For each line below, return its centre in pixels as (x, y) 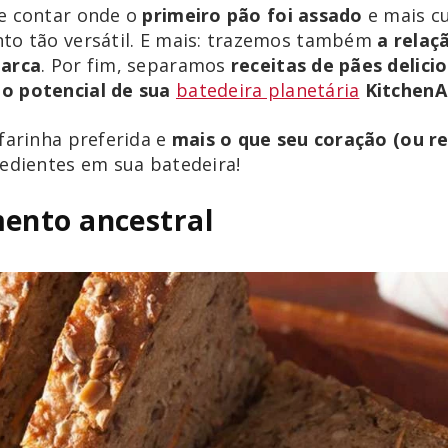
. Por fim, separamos (136, 65)
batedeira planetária (268, 90)
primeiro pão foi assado (252, 15)
